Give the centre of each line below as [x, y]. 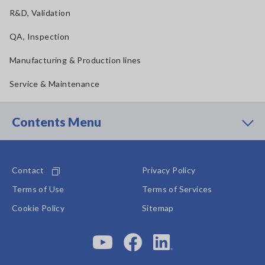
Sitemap [158, 208]
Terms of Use [38, 189]
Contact [28, 170]
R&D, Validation [40, 13]
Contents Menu [56, 122]
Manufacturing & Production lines [75, 60]
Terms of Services [177, 189]
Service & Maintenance [55, 84]
